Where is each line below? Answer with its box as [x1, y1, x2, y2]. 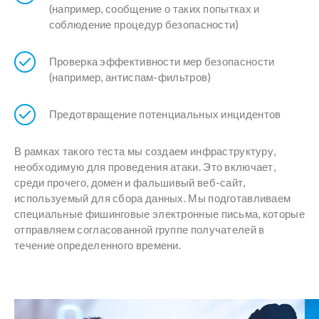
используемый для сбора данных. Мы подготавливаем [14, 192, 291, 205]
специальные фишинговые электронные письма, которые [14, 207, 305, 221]
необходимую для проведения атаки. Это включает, [14, 160, 276, 174]
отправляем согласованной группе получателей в [14, 223, 265, 236]
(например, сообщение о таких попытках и [48, 2, 260, 16]
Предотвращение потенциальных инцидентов [48, 108, 281, 121]
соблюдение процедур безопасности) [48, 18, 239, 31]
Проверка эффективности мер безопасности [48, 55, 275, 68]
